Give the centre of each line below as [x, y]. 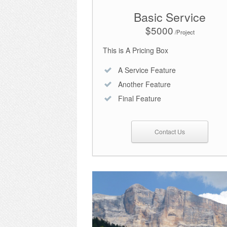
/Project [184, 32]
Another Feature [144, 84]
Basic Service [170, 17]
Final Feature [140, 98]
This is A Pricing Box [136, 50]
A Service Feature [147, 70]
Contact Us [170, 131]
